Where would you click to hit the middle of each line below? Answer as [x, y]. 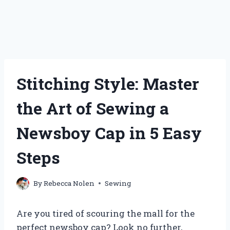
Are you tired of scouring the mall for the [106, 213]
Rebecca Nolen [69, 183]
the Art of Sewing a [93, 108]
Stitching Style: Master [108, 83]
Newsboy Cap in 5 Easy [109, 132]
